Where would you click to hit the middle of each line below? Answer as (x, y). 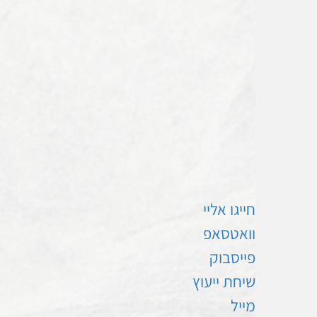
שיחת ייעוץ (224, 281)
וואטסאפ (229, 233)
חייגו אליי (229, 209)
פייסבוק (232, 257)
